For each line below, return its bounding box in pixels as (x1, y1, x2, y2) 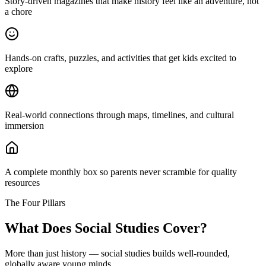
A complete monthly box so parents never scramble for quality (5, 166, 237, 177)
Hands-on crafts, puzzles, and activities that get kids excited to (5, 52, 236, 63)
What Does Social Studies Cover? (5, 220, 207, 236)
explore (5, 63, 33, 74)
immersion (5, 120, 44, 131)
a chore (5, 6, 32, 17)
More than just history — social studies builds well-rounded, (5, 248, 230, 258)
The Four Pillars (5, 197, 65, 208)
